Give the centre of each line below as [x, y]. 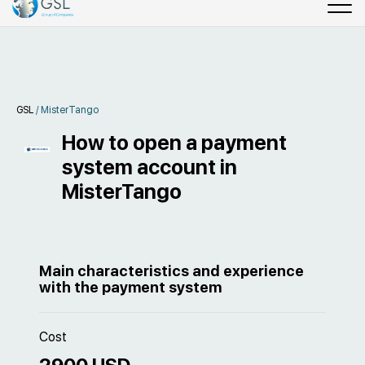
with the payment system [130, 287]
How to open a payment [175, 143]
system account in [150, 167]
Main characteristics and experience [172, 271]
